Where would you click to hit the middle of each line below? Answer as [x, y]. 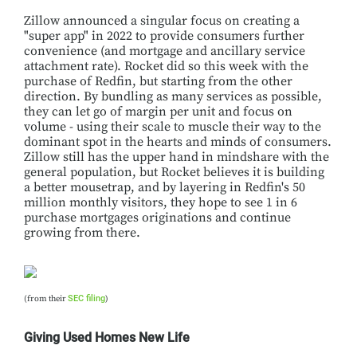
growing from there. [82, 233]
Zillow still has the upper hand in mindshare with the [177, 157]
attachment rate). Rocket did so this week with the [166, 66]
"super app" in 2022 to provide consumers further [164, 36]
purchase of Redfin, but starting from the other [158, 81]
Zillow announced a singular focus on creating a [162, 21]
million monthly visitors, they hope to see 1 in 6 [161, 202]
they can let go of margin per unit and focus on [158, 112]
